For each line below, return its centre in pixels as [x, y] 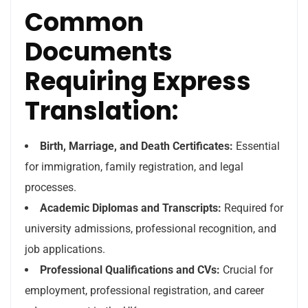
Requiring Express [138, 81]
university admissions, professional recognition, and [151, 229]
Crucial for [246, 270]
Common [84, 22]
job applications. [65, 249]
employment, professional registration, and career [144, 290]
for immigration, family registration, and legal [134, 167]
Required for [252, 208]
